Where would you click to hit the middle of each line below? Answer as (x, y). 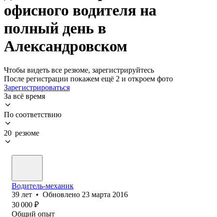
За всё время (24, 96)
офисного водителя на (80, 10)
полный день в (55, 28)
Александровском (66, 46)
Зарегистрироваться (37, 87)
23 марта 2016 (105, 194)
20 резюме (22, 133)
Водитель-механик (43, 186)
